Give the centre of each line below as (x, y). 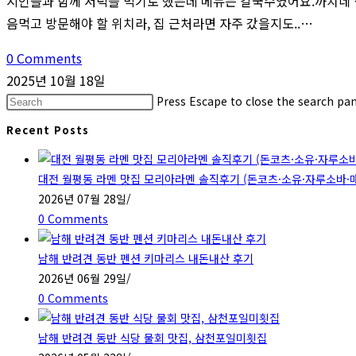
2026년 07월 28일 (82, 198)
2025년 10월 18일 (56, 81)
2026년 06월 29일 (82, 278)
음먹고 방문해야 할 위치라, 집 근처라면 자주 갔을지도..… (160, 23)
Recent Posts (48, 130)
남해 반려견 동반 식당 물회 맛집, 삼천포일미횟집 (153, 337)
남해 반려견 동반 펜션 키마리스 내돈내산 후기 (146, 258)
